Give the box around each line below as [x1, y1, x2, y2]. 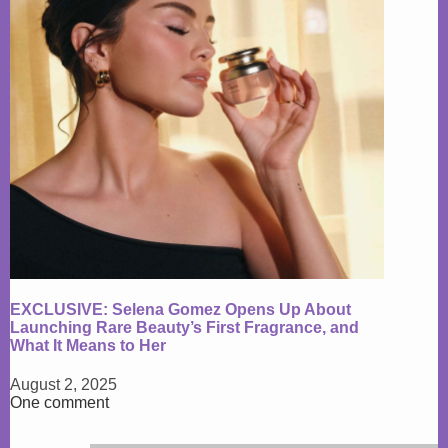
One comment [10, 393, 109, 411]
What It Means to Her [10, 336, 166, 354]
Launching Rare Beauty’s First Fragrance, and [10, 318, 359, 336]
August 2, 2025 [10, 375, 117, 393]
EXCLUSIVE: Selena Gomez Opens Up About [10, 300, 351, 318]
